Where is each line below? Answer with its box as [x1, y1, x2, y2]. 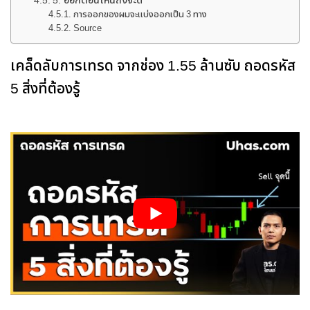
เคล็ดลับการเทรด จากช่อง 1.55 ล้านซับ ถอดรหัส [10, 56, 295, 77]
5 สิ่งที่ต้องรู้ [10, 79, 80, 100]
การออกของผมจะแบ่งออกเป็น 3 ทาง [73, 8, 208, 21]
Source [73, 21, 102, 35]
